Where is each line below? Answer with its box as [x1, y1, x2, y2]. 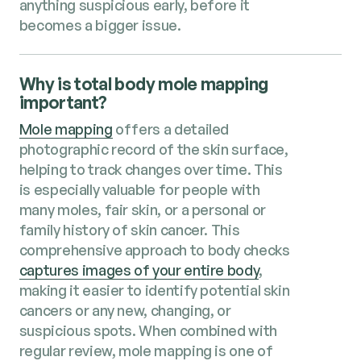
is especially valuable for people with [19, 180, 260, 199]
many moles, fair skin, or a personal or [19, 201, 266, 219]
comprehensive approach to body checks [19, 241, 290, 259]
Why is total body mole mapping [19, 72, 268, 94]
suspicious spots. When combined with [19, 322, 277, 340]
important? [19, 90, 107, 113]
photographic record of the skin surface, [19, 140, 288, 159]
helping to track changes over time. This [19, 160, 283, 179]
